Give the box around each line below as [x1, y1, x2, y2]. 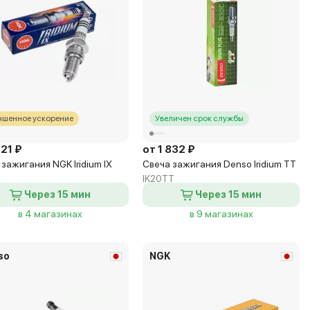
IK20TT [143, 173, 175, 184]
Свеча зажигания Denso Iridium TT [143, 158, 297, 170]
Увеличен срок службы [155, 113, 244, 123]
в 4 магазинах [18, 208, 83, 219]
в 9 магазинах [189, 208, 253, 219]
